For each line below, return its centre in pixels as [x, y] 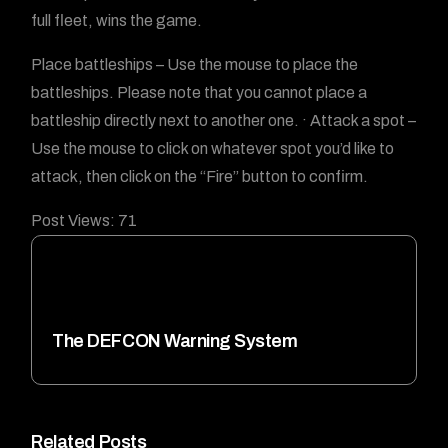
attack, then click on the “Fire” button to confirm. [200, 176]
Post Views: [73, 220]
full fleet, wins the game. [117, 20]
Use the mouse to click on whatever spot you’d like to [213, 148]
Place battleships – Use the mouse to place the [195, 64]
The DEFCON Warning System [175, 340]
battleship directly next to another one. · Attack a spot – [224, 120]
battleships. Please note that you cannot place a [199, 92]
